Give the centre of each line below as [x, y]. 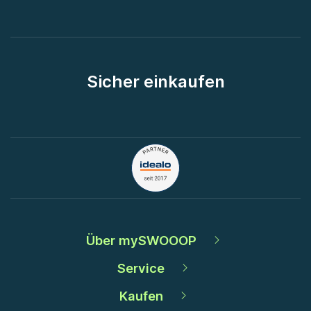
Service [141, 268]
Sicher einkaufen [155, 81]
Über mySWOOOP [141, 240]
